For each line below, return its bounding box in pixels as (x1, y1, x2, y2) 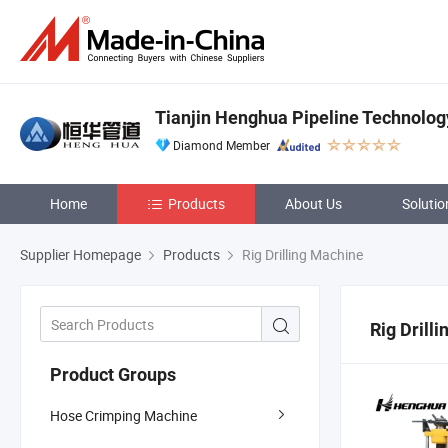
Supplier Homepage (20, 245, 141, 264)
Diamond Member (173, 137, 270, 153)
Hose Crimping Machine (50, 405, 197, 425)
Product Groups (50, 363, 176, 385)
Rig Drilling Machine (239, 245, 363, 264)
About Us (285, 194, 342, 213)
